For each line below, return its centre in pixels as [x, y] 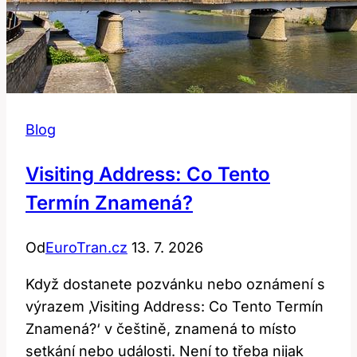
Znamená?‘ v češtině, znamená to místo [161, 328]
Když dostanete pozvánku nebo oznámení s [175, 284]
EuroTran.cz [86, 247]
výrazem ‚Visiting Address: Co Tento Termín [175, 306]
